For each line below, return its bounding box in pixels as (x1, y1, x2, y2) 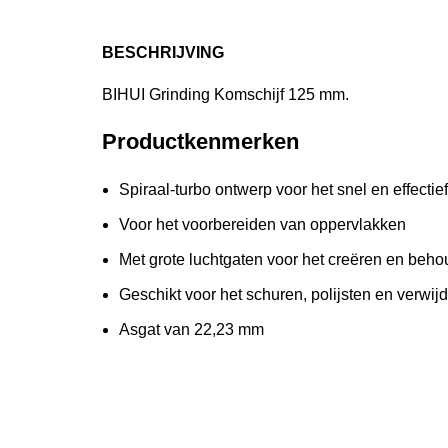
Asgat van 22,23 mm (119, 321, 264, 338)
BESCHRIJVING (102, 44, 224, 61)
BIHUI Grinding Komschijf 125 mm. (102, 86, 349, 103)
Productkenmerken (102, 129, 299, 154)
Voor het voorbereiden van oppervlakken (119, 216, 406, 233)
